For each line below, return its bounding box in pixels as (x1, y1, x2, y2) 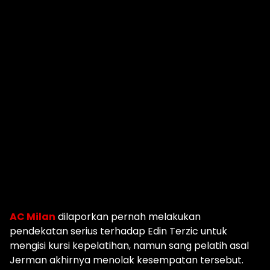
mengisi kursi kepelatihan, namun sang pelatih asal (10, 239, 249, 253)
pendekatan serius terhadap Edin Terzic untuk (10, 224, 227, 238)
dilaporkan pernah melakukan (55, 210, 201, 224)
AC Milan (10, 210, 55, 224)
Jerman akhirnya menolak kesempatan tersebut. (10, 253, 243, 267)
